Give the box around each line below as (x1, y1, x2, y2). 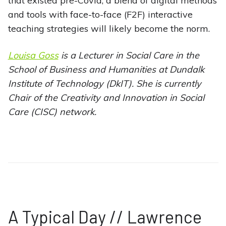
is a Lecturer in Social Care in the (58, 49, 199, 62)
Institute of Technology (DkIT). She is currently (8, 78, 201, 90)
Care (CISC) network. (8, 106, 96, 118)
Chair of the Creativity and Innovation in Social (8, 92, 204, 104)
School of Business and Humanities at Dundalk (8, 64, 204, 76)
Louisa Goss (8, 49, 59, 62)
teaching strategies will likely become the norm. (8, 23, 210, 35)
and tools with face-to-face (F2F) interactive (8, 9, 193, 21)
